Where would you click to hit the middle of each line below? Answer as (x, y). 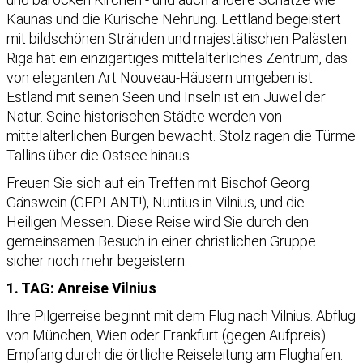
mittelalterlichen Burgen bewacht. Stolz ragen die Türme (181, 136)
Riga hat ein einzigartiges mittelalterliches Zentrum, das (177, 58)
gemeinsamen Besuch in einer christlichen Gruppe (161, 241)
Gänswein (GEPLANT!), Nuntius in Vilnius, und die (156, 203)
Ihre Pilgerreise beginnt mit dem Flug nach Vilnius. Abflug (181, 316)
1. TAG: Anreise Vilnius (81, 288)
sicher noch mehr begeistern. (97, 261)
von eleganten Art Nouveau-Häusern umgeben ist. (161, 78)
